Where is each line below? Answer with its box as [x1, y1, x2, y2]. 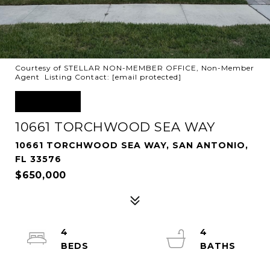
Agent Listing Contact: [15, 72, 112, 81]
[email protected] [112, 72, 181, 81]
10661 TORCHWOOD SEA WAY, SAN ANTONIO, [15, 140, 248, 151]
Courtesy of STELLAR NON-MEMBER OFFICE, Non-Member [15, 63, 254, 72]
